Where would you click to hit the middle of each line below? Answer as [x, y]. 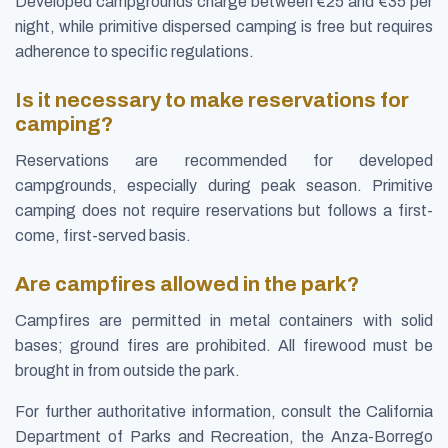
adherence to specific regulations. [134, 51]
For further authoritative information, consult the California [224, 412]
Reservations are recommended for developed [224, 160]
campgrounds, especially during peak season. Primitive [224, 185]
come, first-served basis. [103, 235]
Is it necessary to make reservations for [212, 99]
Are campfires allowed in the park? [187, 284]
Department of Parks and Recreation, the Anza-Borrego [224, 437]
